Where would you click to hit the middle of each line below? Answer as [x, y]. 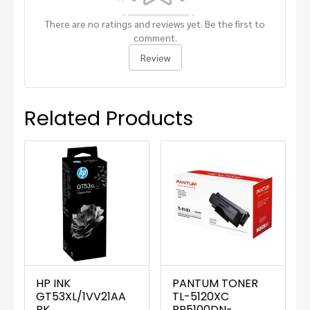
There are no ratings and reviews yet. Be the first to [155, 24]
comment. [155, 37]
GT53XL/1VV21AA [81, 297]
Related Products [109, 118]
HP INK [53, 283]
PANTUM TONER [215, 283]
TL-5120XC [201, 297]
